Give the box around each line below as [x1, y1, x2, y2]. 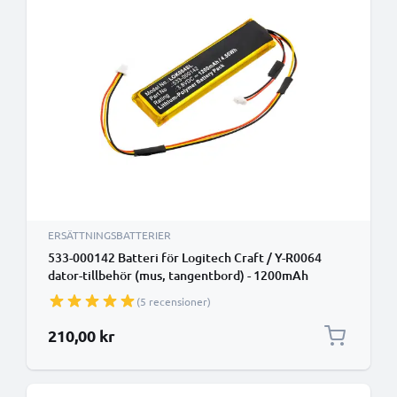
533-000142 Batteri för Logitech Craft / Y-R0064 [48, 249, 322, 266]
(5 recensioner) [136, 294, 211, 308]
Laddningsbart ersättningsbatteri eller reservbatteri [48, 284, 344, 301]
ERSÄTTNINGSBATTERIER [48, 228, 171, 242]
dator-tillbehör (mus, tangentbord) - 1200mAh [48, 267, 308, 284]
